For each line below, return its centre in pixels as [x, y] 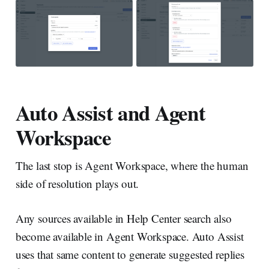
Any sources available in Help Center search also [123, 219]
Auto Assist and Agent [110, 113]
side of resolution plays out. [77, 184]
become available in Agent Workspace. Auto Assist [129, 237]
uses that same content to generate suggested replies [130, 255]
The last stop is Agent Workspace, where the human [132, 166]
